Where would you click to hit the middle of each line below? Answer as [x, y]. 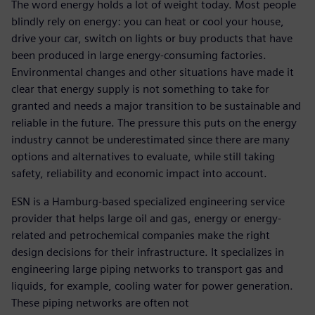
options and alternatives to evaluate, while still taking [143, 156]
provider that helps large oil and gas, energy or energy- [146, 218]
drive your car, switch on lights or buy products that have [152, 38]
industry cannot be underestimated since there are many [150, 139]
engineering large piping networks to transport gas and [147, 269]
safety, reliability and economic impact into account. [139, 173]
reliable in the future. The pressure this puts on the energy [154, 122]
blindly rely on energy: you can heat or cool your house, [148, 21]
